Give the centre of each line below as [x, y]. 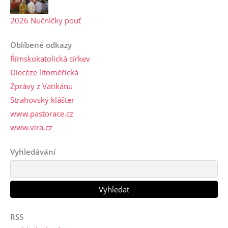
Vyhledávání [33, 152]
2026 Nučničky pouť [46, 21]
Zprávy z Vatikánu [41, 86]
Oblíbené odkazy [41, 45]
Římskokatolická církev [50, 59]
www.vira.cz [31, 127]
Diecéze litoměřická [44, 73]
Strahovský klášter [42, 100]
